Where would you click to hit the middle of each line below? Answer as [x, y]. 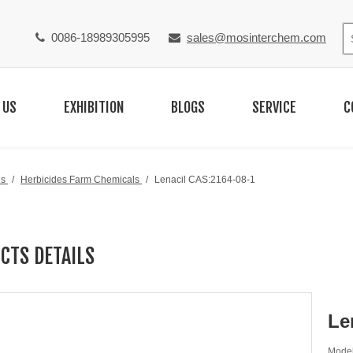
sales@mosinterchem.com [256, 37]
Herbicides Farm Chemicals [80, 180]
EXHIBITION [94, 107]
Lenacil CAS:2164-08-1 [205, 180]
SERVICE [274, 107]
